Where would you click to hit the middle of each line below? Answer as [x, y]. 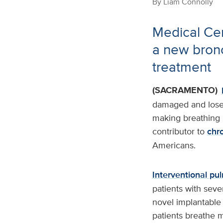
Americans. [175, 145]
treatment [181, 67]
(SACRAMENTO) [185, 90]
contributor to [179, 131]
